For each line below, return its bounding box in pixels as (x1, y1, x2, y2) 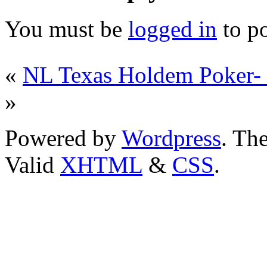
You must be (5, 15, 128, 42)
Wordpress (122, 125, 221, 151)
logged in (128, 15, 217, 42)
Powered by (5, 125, 122, 151)
